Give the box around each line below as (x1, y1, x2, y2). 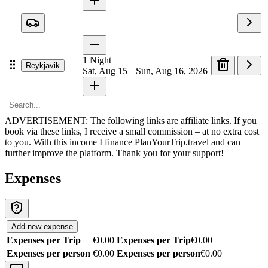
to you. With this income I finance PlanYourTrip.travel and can (5, 137, 240, 148)
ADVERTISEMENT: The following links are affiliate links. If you (5, 115, 257, 126)
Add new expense (11, 222, 73, 232)
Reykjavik (26, 61, 60, 71)
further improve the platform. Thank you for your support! (5, 148, 224, 159)
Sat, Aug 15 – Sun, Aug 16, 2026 (83, 66, 208, 77)
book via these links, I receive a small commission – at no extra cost (5, 126, 259, 137)
